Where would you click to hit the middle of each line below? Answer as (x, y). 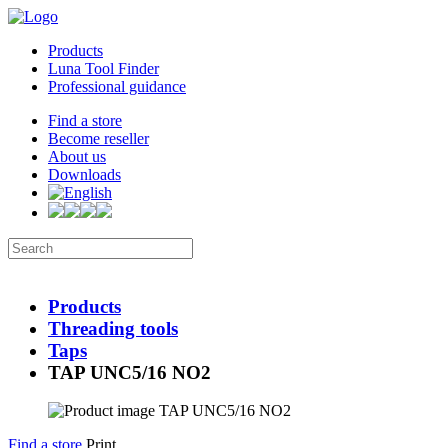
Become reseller (98, 138)
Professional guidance (117, 86)
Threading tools (113, 328)
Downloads (84, 174)
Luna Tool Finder (103, 68)
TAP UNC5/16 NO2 (129, 372)
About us (77, 156)
